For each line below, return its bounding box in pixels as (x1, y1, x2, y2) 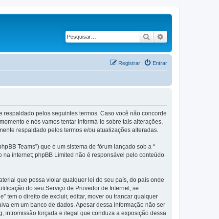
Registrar (118, 60, 140, 66)
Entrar (153, 60, 167, 66)
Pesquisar (150, 32, 180, 41)
